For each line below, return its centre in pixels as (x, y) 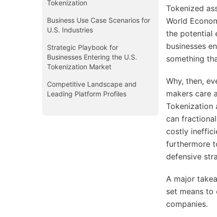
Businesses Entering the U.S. (92, 57)
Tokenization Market (79, 66)
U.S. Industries (70, 30)
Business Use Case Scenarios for (99, 20)
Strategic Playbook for (83, 47)
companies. (187, 204)
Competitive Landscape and (92, 84)
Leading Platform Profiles (87, 93)
